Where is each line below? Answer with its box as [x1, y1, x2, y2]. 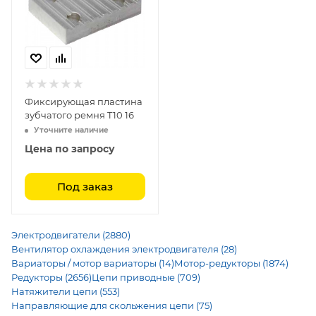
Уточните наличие [34, 126, 109, 135]
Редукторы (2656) [11, 272, 92, 283]
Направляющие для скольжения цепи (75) [11, 300, 212, 311]
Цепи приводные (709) [92, 272, 200, 283]
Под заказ [57, 180, 113, 193]
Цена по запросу [25, 142, 115, 155]
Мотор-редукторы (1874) [174, 257, 288, 269]
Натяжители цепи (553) [11, 286, 120, 297]
